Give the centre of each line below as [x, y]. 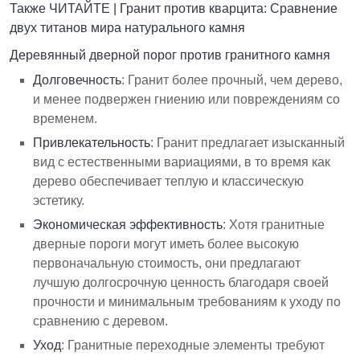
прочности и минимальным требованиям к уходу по [187, 301]
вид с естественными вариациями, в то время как [182, 162]
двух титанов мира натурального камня [127, 27]
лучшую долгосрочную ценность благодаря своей [181, 282]
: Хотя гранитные [274, 224]
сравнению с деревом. [101, 321]
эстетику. [59, 200]
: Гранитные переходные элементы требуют [193, 345]
